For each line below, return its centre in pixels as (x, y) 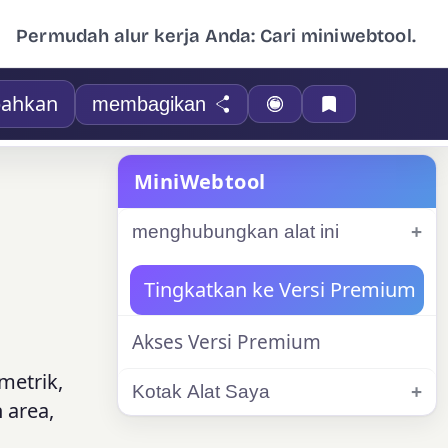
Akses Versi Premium (226, 342)
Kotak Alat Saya (201, 391)
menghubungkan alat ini (235, 231)
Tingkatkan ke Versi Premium (280, 289)
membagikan (148, 103)
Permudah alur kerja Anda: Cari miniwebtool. (216, 36)
